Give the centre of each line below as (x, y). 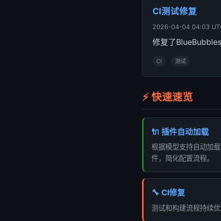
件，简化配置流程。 (183, 158)
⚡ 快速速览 (167, 97)
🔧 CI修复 (168, 193)
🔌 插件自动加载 (180, 131)
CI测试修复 (175, 11)
